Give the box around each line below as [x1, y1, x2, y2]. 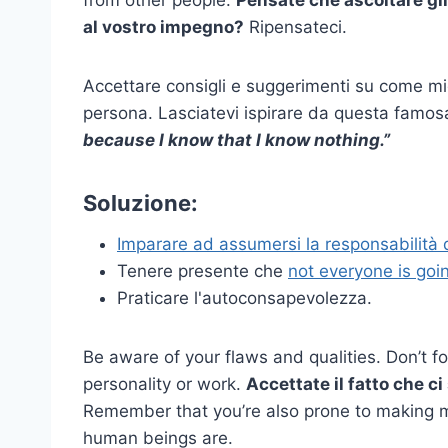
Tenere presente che [117, 261, 288, 282]
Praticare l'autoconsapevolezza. [117, 288, 372, 309]
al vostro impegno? [83, 17, 244, 38]
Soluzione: [83, 190, 198, 217]
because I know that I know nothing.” [83, 130, 390, 151]
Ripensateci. [244, 17, 347, 38]
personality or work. [83, 374, 246, 395]
